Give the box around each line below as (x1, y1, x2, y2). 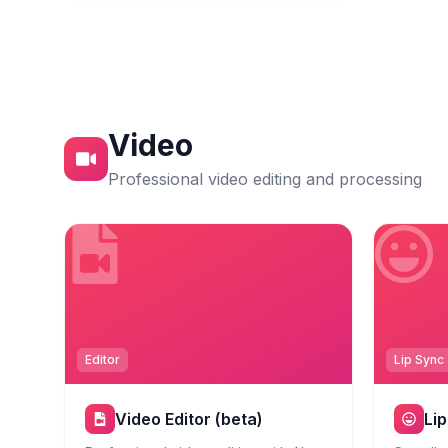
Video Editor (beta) (115, 409, 263, 429)
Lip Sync (394, 352, 444, 367)
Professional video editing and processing (108, 169, 422, 189)
